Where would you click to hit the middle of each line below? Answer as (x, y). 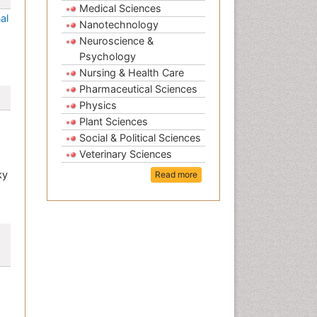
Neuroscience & (116, 41)
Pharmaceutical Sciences (138, 89)
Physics (98, 105)
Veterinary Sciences (126, 154)
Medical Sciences (120, 8)
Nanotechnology (119, 25)
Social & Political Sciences (140, 138)
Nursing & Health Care (132, 73)
